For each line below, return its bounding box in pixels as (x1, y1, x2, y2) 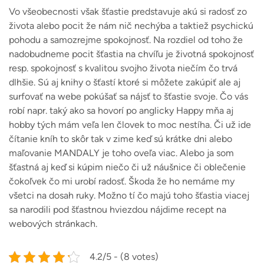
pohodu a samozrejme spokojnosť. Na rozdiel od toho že (9, 34, 243, 46)
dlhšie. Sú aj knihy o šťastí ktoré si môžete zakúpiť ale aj (9, 77, 240, 88)
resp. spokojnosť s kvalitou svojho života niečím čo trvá (9, 62, 237, 74)
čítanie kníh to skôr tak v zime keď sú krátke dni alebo (9, 133, 232, 145)
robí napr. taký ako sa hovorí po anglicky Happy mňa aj (9, 105, 233, 117)
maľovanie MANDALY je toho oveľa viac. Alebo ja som (9, 147, 234, 159)
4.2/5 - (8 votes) (90, 251, 159, 263)
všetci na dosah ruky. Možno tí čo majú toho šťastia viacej (9, 190, 249, 202)
